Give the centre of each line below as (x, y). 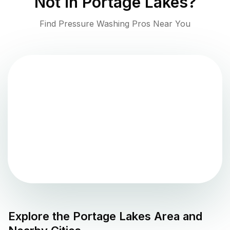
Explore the (41, 216)
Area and (177, 216)
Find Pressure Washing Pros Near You (115, 24)
